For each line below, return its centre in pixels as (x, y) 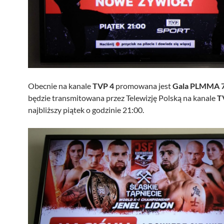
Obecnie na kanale (60, 85)
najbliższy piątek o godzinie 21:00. (86, 109)
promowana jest (143, 85)
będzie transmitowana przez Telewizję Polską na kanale (122, 97)
